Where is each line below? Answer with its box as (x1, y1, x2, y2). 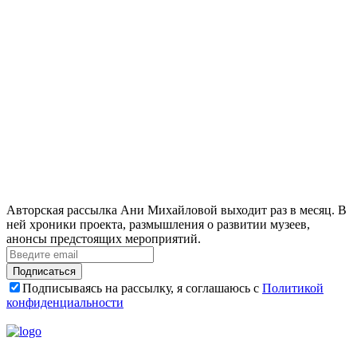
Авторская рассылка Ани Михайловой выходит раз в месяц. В (6, 202, 347, 217)
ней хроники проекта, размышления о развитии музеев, (6, 217, 310, 231)
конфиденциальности (6, 295, 124, 309)
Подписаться (13, 265, 76, 277)
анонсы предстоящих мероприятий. (6, 231, 201, 245)
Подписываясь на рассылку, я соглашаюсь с (22, 280, 262, 295)
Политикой (262, 280, 324, 295)
